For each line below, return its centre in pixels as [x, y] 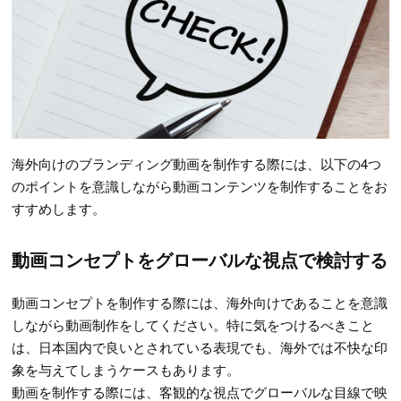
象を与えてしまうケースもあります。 [126, 369]
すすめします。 [59, 208]
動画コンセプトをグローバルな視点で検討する [200, 259]
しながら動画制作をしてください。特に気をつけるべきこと [193, 324]
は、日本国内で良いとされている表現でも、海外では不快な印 [200, 346]
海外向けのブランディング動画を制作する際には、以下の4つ [197, 163]
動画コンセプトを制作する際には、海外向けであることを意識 [200, 302]
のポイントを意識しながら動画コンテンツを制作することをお [200, 185]
